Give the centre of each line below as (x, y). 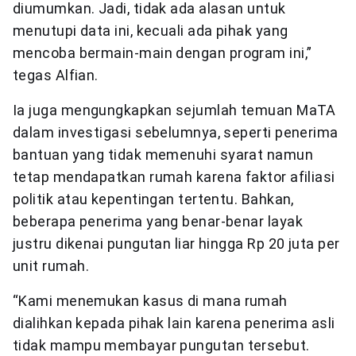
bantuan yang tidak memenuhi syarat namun (163, 154)
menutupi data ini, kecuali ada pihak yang (151, 30)
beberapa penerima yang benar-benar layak (158, 221)
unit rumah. (51, 265)
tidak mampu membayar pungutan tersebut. (161, 345)
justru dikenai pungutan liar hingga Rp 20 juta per (176, 243)
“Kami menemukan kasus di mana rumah (150, 300)
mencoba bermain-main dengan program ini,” (163, 52)
